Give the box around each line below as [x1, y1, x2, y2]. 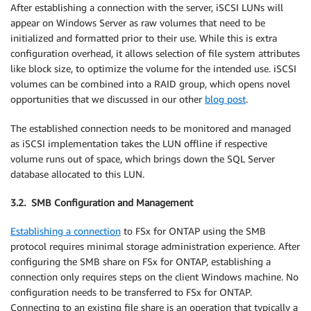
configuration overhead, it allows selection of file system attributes [10, 47, 300, 60]
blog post [205, 93, 246, 106]
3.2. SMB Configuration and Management [10, 196, 193, 209]
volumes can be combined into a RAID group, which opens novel [10, 78, 290, 90]
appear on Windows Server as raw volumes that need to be [10, 17, 265, 29]
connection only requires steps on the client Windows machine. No [10, 270, 299, 283]
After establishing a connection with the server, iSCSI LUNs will [10, 1, 283, 14]
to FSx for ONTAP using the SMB [121, 224, 266, 237]
